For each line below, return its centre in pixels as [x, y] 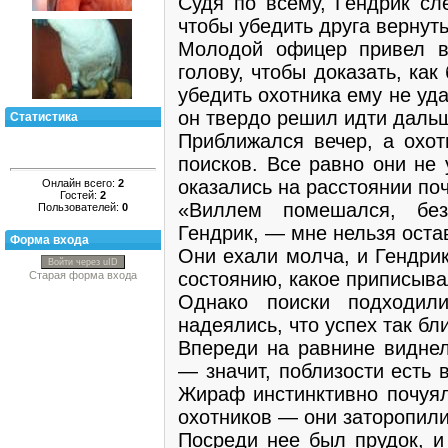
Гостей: [80, 194]
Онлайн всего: [80, 182]
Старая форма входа [83, 275]
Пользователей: [80, 206]
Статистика [44, 117]
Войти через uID [83, 262]
